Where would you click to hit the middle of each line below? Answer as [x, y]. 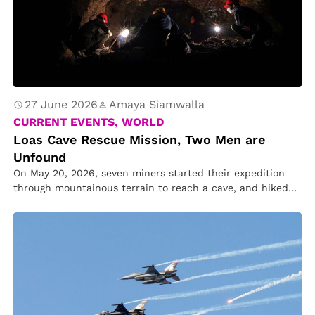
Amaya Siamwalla [157, 104]
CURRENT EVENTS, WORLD [89, 122]
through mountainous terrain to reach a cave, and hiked [151, 188]
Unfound [40, 157]
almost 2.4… [43, 202]
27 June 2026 [62, 104]
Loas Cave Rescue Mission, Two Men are [140, 140]
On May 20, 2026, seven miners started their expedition [149, 173]
